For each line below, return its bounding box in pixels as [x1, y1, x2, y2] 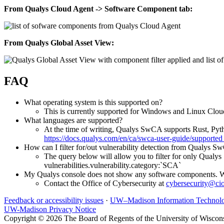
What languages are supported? [24, 115, 122, 124]
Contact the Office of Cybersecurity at [44, 178, 166, 187]
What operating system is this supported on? [24, 97, 162, 106]
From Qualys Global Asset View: [4, 38, 114, 47]
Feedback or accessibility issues [4, 195, 103, 204]
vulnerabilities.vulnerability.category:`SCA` [44, 160, 183, 169]
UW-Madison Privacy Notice [4, 204, 96, 213]
